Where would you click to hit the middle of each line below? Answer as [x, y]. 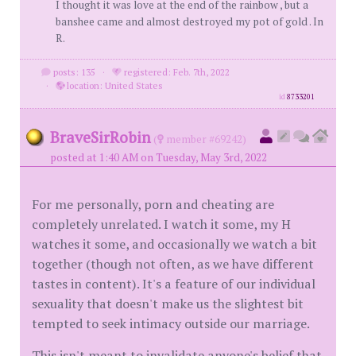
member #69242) [205, 139]
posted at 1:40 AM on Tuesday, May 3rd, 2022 [159, 157]
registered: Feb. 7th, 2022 [175, 72]
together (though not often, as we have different [173, 263]
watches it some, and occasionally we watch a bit [174, 244]
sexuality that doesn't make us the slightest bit [168, 303]
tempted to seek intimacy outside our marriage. [171, 323]
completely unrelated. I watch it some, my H [161, 224]
